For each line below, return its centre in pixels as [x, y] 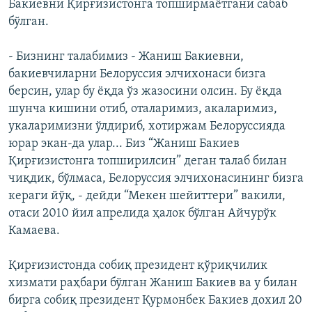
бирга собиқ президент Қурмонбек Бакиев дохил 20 [155, 301]
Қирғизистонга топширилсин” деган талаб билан [148, 162]
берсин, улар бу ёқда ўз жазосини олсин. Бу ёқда [145, 92]
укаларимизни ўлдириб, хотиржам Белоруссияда [147, 127]
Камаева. [34, 231]
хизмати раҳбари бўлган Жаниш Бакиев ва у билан [153, 283]
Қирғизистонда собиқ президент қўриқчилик [138, 266]
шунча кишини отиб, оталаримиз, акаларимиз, [143, 109]
